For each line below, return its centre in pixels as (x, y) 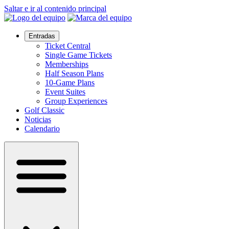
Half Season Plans (74, 73)
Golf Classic (44, 110)
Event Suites (65, 92)
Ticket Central (68, 46)
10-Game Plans (70, 83)
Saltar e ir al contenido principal (55, 8)
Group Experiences (76, 101)
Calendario (42, 129)
